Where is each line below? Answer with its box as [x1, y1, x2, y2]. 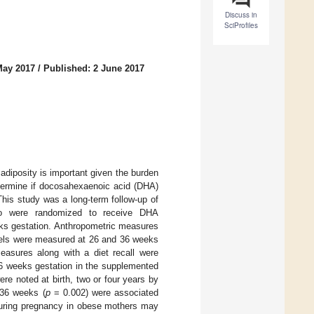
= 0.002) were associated [50, 287, 159, 298]
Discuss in [225, 10, 257, 20]
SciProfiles [224, 20, 258, 31]
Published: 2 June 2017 [43, 63, 144, 74]
